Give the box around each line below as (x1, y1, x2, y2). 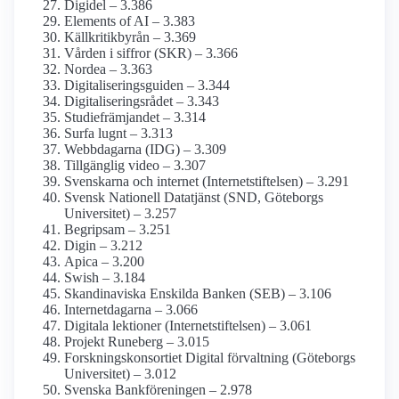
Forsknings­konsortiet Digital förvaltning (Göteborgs (64, 350, 355, 366)
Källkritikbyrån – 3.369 (64, 29, 196, 45)
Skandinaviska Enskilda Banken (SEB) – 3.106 (64, 286, 331, 302)
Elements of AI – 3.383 (64, 13, 195, 29)
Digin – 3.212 (64, 238, 142, 254)
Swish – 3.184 (64, 270, 145, 286)
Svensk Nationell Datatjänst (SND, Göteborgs (64, 190, 323, 206)
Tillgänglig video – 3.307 (64, 158, 206, 174)
